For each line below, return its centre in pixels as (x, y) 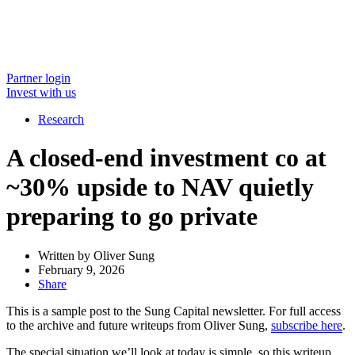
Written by (64, 255)
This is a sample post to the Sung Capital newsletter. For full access (174, 311)
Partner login (38, 78)
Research (61, 119)
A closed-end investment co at (166, 158)
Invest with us (41, 92)
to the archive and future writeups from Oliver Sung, (139, 325)
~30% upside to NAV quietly (160, 187)
